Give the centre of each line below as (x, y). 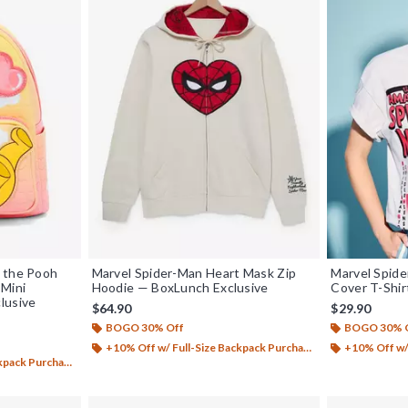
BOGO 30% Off (144, 327)
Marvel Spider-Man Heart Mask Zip (194, 272)
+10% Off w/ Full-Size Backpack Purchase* (204, 347)
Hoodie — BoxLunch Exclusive (180, 287)
